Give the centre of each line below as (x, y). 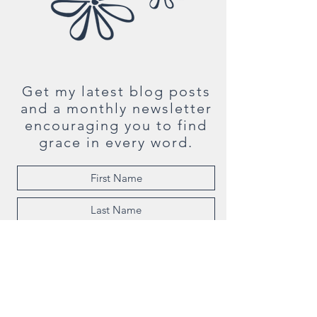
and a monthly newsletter (116, 108)
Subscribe (116, 273)
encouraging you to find (116, 125)
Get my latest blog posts (116, 91)
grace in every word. (116, 142)
